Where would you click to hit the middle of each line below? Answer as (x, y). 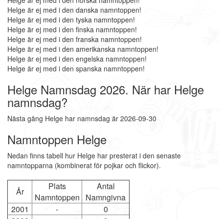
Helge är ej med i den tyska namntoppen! (71, 20)
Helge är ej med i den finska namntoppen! (72, 29)
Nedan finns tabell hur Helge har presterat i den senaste (94, 155)
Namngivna (106, 197)
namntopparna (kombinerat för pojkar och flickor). (84, 165)
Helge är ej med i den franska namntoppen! (75, 39)
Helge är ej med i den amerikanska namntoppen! (83, 49)
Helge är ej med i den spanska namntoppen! (76, 68)
